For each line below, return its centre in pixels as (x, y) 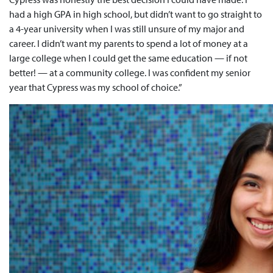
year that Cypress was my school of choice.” (96, 87)
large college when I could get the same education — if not (128, 58)
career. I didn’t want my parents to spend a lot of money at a (129, 44)
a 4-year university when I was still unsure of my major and (127, 29)
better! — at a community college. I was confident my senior (130, 73)
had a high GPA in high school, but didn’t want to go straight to (136, 14)
